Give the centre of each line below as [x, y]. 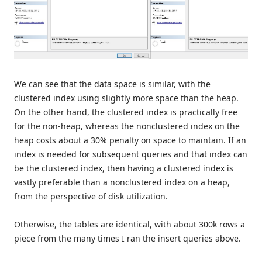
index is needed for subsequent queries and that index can [131, 154]
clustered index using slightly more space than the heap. [126, 98]
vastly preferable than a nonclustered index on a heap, [122, 182]
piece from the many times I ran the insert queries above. [127, 239]
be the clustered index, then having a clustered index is [124, 168]
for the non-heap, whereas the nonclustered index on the [127, 126]
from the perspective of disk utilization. [91, 196]
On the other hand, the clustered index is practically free [126, 112]
